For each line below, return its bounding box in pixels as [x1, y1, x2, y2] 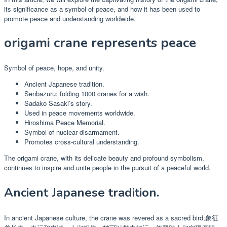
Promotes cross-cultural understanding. [24, 136, 139, 146]
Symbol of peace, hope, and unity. [4, 62, 104, 72]
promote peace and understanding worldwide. [4, 13, 136, 23]
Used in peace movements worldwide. [24, 107, 135, 118]
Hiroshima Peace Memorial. [24, 117, 105, 127]
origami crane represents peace [4, 34, 196, 52]
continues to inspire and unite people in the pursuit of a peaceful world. [4, 162, 211, 172]
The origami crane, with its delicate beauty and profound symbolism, [4, 153, 204, 163]
